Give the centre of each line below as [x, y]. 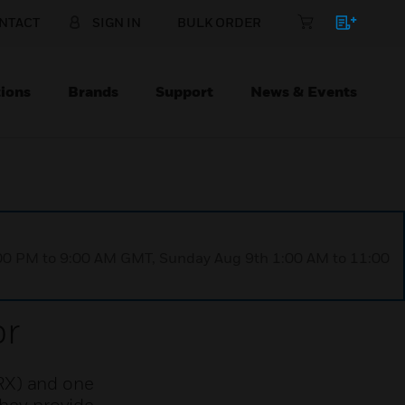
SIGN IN [117, 22]
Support [184, 91]
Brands [93, 91]
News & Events [304, 91]
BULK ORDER [219, 22]
